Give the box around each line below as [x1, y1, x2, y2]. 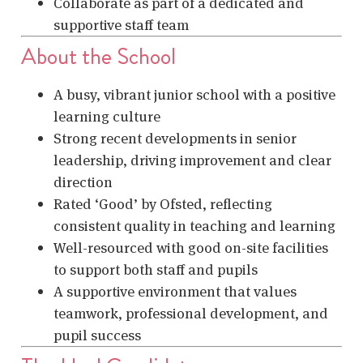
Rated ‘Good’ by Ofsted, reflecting [53, 194, 272, 213]
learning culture [53, 106, 160, 126]
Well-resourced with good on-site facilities [53, 237, 328, 257]
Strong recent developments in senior [53, 128, 297, 147]
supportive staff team [53, 15, 189, 34]
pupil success [53, 325, 141, 344]
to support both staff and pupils [53, 259, 258, 279]
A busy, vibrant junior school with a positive [53, 84, 335, 104]
